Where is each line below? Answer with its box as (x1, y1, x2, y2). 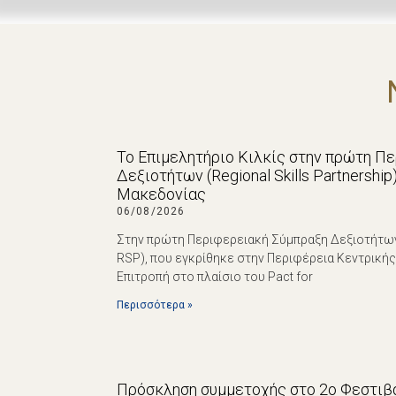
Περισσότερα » (117, 299, 193, 312)
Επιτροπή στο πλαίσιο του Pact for (117, 270, 313, 285)
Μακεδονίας (117, 185, 206, 204)
